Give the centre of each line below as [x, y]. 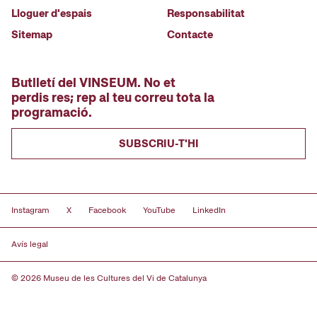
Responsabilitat [206, 13]
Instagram [30, 211]
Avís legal [30, 244]
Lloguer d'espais [52, 13]
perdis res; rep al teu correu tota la [113, 97]
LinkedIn [209, 211]
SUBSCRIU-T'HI [158, 143]
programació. [52, 112]
